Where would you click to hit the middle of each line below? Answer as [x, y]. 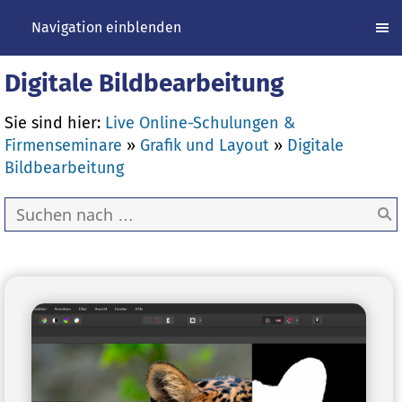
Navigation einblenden [106, 27]
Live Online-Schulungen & [200, 123]
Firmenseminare [63, 145]
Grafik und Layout [205, 145]
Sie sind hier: [55, 123]
